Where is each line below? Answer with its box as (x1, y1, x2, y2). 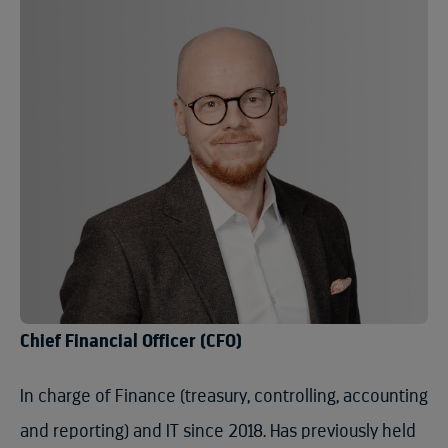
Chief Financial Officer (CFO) (20, 332, 242, 351)
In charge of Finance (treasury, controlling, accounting (20, 387, 428, 406)
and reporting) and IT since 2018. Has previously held (20, 422, 416, 441)
